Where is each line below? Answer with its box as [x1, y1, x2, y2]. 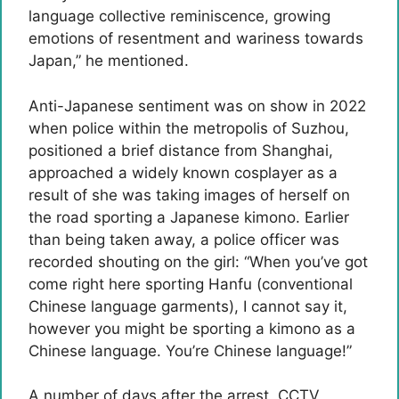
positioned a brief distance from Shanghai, [28, 141, 333, 159]
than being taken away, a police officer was [28, 230, 339, 248]
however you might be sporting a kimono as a [28, 319, 355, 338]
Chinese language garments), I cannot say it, [28, 297, 347, 315]
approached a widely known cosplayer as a [28, 163, 338, 182]
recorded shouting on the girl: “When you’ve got [28, 252, 368, 271]
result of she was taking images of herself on [28, 185, 350, 204]
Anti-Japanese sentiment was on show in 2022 [28, 96, 366, 115]
